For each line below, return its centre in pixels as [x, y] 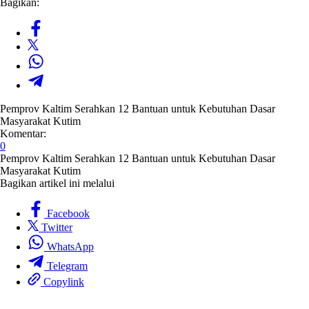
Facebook [68, 213]
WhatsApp [70, 246]
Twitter [57, 227]
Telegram [67, 266]
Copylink [64, 281]
